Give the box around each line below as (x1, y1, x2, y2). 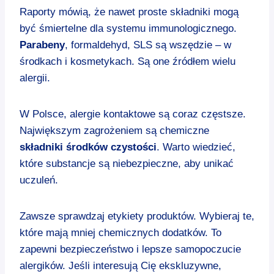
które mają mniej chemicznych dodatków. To (20, 226, 221, 239)
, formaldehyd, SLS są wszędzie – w (65, 39, 231, 51)
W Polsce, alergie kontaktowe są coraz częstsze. (20, 108, 246, 120)
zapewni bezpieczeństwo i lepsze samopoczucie (20, 243, 241, 255)
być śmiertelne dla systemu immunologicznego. (20, 22, 237, 34)
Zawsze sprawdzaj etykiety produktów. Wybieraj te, (20, 210, 254, 222)
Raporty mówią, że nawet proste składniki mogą (20, 6, 239, 18)
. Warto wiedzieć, (157, 141, 235, 153)
